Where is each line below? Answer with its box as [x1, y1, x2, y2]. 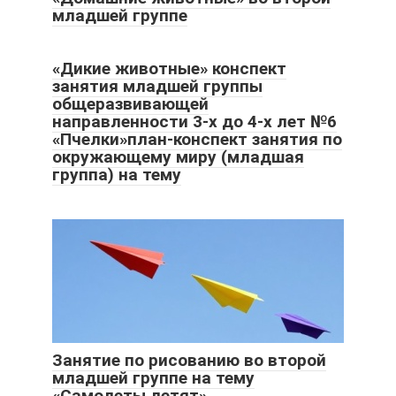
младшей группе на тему [52, 368, 255, 389]
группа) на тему [52, 164, 181, 186]
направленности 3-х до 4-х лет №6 [52, 111, 337, 133]
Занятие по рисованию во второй [52, 350, 326, 371]
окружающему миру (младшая [52, 147, 304, 168]
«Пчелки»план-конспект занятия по [52, 129, 342, 150]
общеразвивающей [52, 94, 209, 115]
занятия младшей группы [52, 76, 263, 97]
